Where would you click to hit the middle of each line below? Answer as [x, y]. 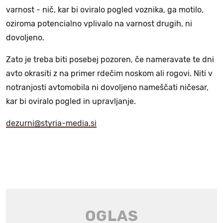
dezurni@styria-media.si [51, 123]
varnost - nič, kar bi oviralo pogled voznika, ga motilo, [105, 9]
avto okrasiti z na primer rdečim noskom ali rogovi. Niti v [109, 73]
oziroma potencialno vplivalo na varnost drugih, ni [99, 23]
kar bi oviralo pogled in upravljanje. [71, 101]
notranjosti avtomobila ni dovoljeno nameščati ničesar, [107, 87]
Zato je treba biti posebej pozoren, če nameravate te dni [110, 59]
